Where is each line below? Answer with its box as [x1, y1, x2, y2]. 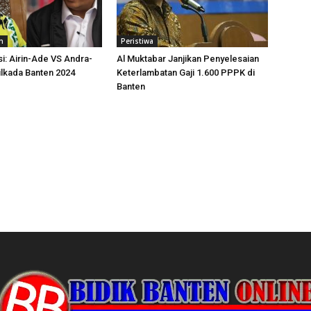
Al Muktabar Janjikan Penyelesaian [117, 53, 259, 64]
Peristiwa [121, 36, 153, 46]
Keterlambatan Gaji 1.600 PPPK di [117, 67, 255, 78]
